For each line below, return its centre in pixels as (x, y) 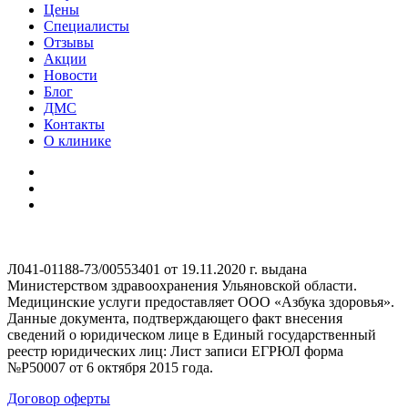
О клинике (77, 140)
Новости (71, 75)
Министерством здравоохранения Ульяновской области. (182, 285)
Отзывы (69, 42)
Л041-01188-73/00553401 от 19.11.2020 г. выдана (157, 269)
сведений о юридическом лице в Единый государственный (192, 334)
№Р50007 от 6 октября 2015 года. (110, 367)
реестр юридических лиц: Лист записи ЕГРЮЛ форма (175, 351)
